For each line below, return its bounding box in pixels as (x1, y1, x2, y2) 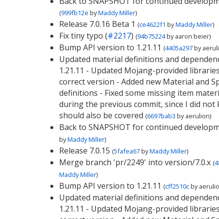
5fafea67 (113, 147, 140, 155)
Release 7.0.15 (59, 145, 110, 156)
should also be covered (59, 110, 143, 121)
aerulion (185, 111, 210, 120)
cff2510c (165, 182, 189, 191)
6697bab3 (147, 111, 175, 120)
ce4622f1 (139, 20, 166, 29)
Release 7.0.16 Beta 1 (59, 19, 135, 29)
